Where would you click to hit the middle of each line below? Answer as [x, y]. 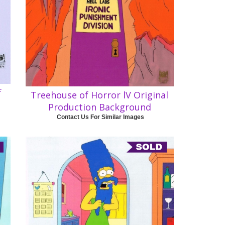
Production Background [99, 107]
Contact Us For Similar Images [100, 117]
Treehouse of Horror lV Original [100, 95]
